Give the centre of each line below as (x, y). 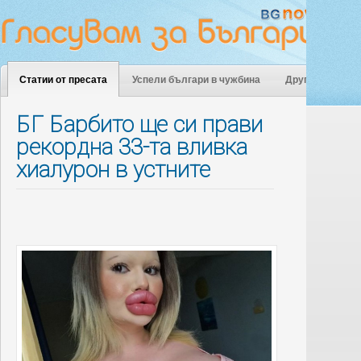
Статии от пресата (63, 80)
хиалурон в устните (113, 170)
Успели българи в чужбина (196, 80)
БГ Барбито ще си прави (139, 124)
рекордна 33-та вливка (132, 147)
